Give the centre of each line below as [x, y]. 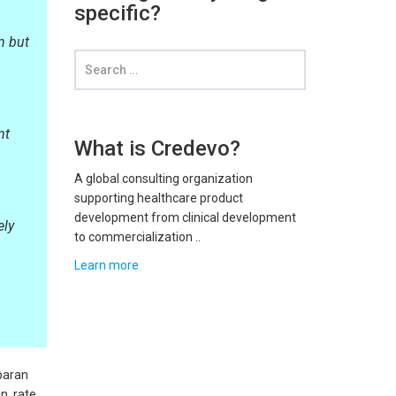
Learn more [106, 265]
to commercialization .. [137, 237]
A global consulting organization [163, 179]
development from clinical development [185, 217]
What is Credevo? [157, 148]
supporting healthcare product [158, 198]
